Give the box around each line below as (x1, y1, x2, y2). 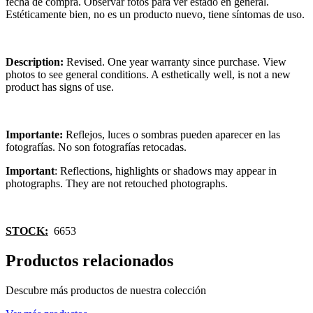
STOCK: (6, 224, 48, 237)
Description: (6, 55, 66, 68)
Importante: (6, 128, 63, 140)
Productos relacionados (6, 251, 173, 270)
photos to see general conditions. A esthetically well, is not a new (6, 68, 291, 80)
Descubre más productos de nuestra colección (6, 284, 206, 296)
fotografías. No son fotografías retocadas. (6, 140, 187, 153)
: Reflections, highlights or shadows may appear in (54, 164, 277, 177)
